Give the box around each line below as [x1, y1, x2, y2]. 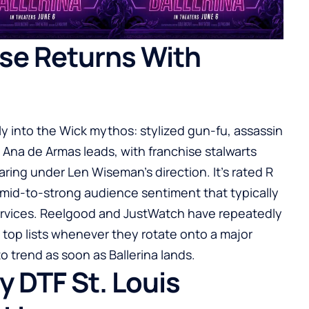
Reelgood [40, 204, 96, 221]
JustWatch [123, 204, 185, 221]
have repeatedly [185, 204, 282, 221]
